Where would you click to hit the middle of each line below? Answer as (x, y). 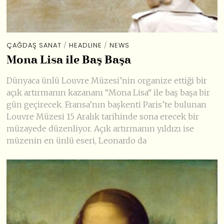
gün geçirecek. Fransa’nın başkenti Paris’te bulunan (107, 104)
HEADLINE (86, 45)
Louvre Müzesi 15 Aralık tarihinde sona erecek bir (103, 116)
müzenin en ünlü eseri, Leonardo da (77, 140)
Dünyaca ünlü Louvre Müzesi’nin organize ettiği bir (107, 80)
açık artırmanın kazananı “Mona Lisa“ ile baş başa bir (108, 92)
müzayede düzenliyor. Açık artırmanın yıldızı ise (100, 128)
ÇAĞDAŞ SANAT (34, 45)
